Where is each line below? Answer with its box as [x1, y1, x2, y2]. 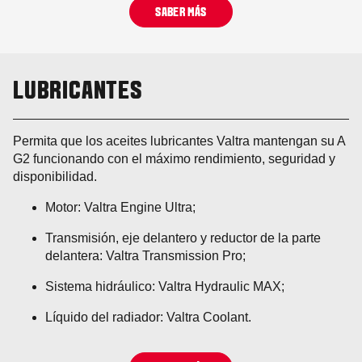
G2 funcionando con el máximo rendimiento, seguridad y [13, 152, 335, 166]
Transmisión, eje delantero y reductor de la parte [45, 231, 321, 246]
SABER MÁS [155, 6, 207, 19]
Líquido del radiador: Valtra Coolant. [45, 310, 251, 325]
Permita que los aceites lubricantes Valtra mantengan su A [13, 134, 345, 149]
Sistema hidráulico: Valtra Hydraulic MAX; [45, 280, 284, 294]
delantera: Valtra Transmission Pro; [45, 249, 246, 263]
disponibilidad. [13, 170, 97, 184]
